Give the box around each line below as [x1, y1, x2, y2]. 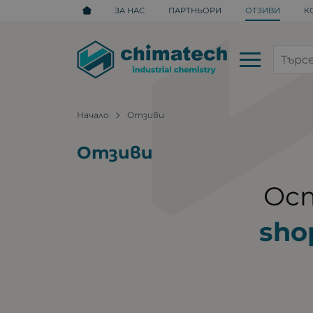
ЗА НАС [115, 5, 145, 15]
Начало [77, 109, 110, 120]
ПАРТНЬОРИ [168, 5, 222, 15]
